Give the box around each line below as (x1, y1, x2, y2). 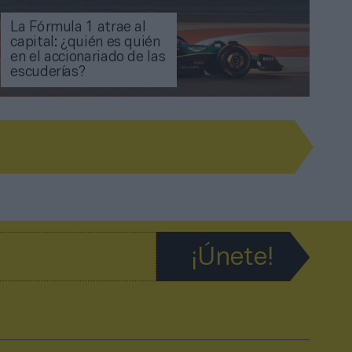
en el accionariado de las (10, 51, 166, 65)
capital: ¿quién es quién (10, 36, 160, 50)
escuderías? (10, 66, 86, 80)
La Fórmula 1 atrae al (10, 21, 146, 35)
